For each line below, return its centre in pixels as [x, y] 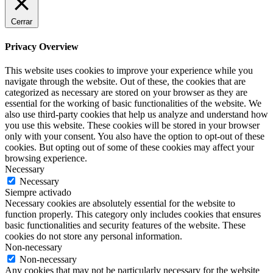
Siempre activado [38, 192]
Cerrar [22, 22]
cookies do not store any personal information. [94, 236]
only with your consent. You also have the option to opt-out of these [135, 136]
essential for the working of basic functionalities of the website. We [133, 103]
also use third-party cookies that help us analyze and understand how [136, 114]
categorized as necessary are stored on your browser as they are [126, 92]
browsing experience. [46, 158]
